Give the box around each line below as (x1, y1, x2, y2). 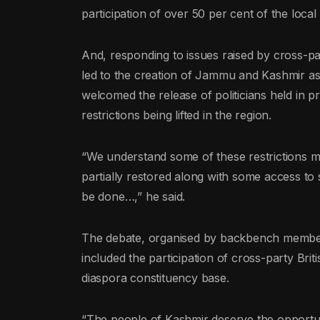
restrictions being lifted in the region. (81, 108, 272, 123)
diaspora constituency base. (81, 271, 229, 286)
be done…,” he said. (81, 189, 186, 204)
